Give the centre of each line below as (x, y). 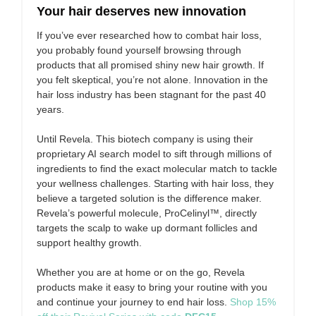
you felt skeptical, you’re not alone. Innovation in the (152, 80)
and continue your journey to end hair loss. (133, 302)
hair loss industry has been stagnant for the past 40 (151, 95)
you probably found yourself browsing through (139, 50)
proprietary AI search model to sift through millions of (154, 154)
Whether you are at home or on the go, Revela (141, 272)
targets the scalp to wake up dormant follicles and (147, 228)
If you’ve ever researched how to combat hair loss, (149, 35)
